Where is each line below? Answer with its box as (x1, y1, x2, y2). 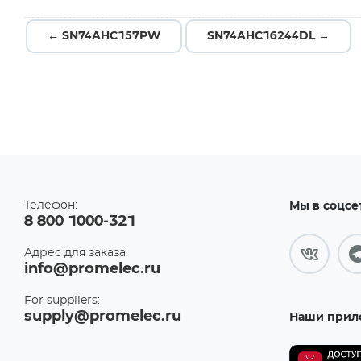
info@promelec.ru (24, 262, 160, 276)
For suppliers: (24, 295, 100, 306)
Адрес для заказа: (24, 247, 128, 259)
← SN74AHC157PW (48, 31, 160, 42)
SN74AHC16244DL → (207, 31, 330, 42)
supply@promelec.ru (24, 309, 181, 324)
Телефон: (24, 200, 77, 211)
